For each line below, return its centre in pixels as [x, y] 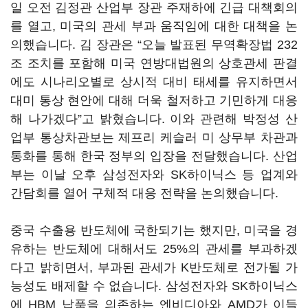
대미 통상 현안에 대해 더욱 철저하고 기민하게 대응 [154, 100]
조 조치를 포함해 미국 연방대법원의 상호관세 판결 [154, 63]
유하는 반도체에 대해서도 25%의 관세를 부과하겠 [154, 249]
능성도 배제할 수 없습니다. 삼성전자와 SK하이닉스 [154, 286]
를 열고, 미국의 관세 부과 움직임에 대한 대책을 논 [154, 26]
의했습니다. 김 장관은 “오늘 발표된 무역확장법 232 [154, 45]
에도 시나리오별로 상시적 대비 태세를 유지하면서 [154, 82]
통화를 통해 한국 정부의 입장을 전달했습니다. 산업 [154, 156]
